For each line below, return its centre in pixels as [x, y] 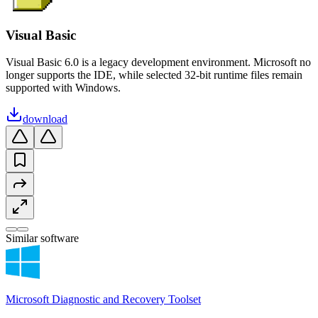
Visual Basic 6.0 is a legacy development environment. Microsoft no [158, 62]
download [45, 119]
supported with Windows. [63, 88]
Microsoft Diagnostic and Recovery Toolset [103, 300]
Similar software [42, 238]
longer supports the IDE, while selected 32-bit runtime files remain [154, 75]
